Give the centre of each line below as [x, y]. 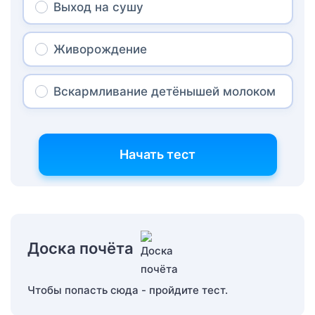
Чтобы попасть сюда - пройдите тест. [128, 290]
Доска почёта [81, 249]
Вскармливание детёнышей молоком [164, 92]
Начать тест [157, 155]
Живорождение [100, 50]
